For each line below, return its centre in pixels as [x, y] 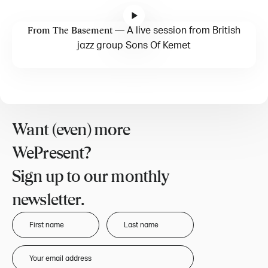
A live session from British [184, 31]
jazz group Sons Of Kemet [134, 46]
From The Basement [70, 31]
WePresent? [52, 154]
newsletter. [48, 200]
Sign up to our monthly [91, 177]
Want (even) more [71, 130]
